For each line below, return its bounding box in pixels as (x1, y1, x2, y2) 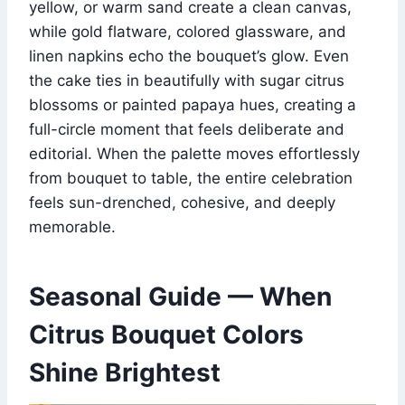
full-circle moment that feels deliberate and (29, 120, 344, 139)
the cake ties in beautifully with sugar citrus (29, 71, 344, 90)
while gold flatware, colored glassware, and (29, 23, 346, 42)
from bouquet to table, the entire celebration (29, 169, 353, 188)
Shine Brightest (29, 357, 221, 389)
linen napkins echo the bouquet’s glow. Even (29, 47, 349, 66)
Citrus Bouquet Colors (29, 319, 304, 351)
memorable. (29, 218, 116, 237)
